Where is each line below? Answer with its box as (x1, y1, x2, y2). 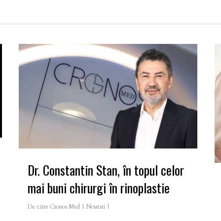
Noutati (86, 202, 105, 211)
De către (28, 202, 48, 211)
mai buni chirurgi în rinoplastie (28, 178, 170, 197)
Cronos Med (50, 202, 80, 211)
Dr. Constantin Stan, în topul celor (28, 160, 184, 180)
